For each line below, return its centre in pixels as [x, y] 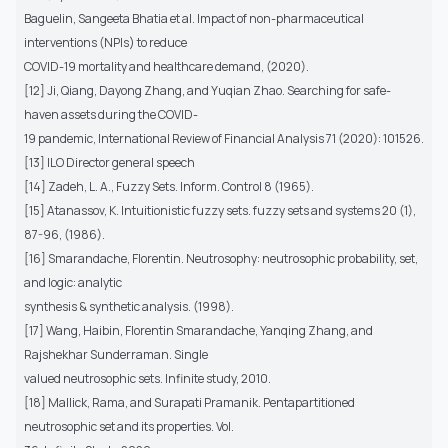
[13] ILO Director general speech [109, 162]
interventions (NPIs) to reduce [105, 42]
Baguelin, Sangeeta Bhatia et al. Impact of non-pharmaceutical [194, 18]
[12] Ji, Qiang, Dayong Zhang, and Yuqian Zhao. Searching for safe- [207, 90]
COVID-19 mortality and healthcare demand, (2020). [166, 66]
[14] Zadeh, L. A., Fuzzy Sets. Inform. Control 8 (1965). [169, 186]
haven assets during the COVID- [111, 114]
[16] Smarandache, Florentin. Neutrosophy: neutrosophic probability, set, [221, 258]
